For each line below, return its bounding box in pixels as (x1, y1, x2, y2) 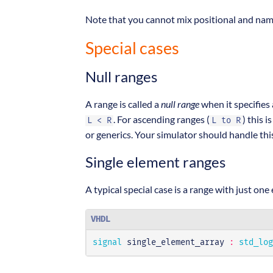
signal (93, 238, 122, 247)
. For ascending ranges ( (113, 113, 210, 126)
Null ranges (85, 68, 157, 86)
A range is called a (85, 98, 161, 110)
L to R (211, 116, 241, 126)
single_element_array (127, 238, 224, 247)
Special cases (85, 38, 179, 58)
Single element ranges (85, 153, 225, 171)
